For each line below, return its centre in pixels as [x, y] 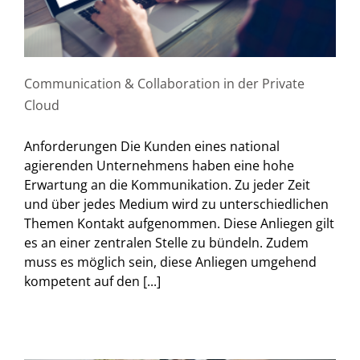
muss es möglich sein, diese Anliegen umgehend [170, 262]
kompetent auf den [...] [92, 281]
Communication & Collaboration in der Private [164, 83]
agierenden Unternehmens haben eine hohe [159, 165]
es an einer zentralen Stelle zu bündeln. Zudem [166, 242]
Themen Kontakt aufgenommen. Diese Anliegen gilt [179, 223]
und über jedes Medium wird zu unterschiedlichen [176, 204]
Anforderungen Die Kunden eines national [152, 146]
